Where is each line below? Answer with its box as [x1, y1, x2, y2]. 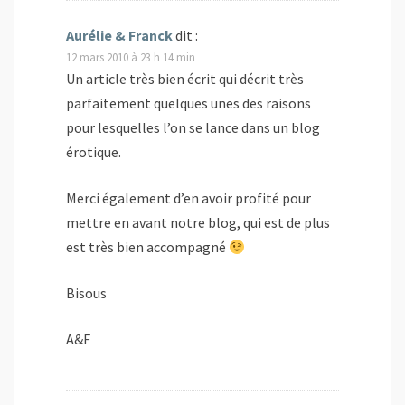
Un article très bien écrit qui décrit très [66, 70, 304, 89]
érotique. [66, 143, 121, 162]
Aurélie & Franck [66, 26, 173, 45]
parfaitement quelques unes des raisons [66, 94, 311, 113]
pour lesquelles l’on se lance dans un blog [66, 118, 320, 137]
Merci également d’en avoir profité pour [66, 189, 311, 208]
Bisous [66, 284, 107, 303]
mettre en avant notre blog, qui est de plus [66, 213, 330, 232]
